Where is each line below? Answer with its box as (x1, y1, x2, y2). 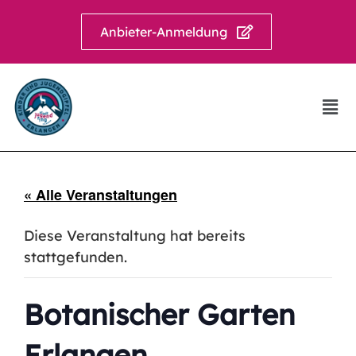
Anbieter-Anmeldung (99, 24, 227, 40)
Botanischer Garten (24, 296, 295, 332)
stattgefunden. (24, 248, 127, 266)
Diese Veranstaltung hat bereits (24, 226, 246, 245)
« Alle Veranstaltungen (24, 184, 177, 205)
